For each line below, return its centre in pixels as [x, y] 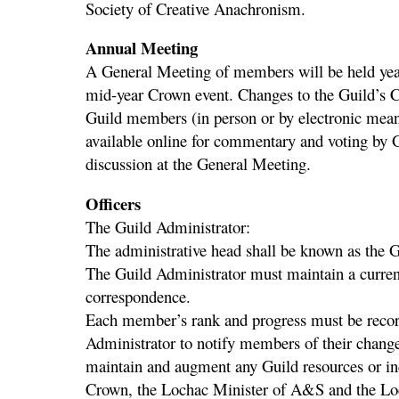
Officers [113, 203]
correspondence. [138, 296]
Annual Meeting [142, 48]
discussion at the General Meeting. [198, 164]
